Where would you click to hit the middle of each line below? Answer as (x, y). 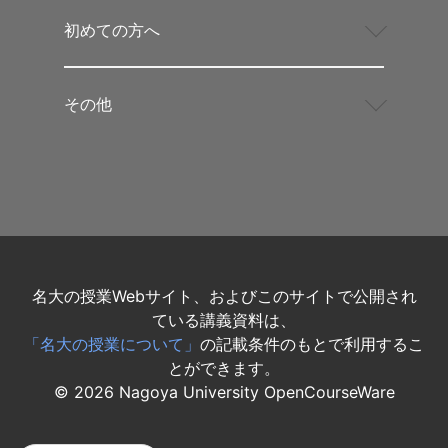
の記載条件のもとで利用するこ (312, 344)
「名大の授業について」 (112, 344)
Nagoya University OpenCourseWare (254, 392)
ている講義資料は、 (224, 320)
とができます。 (224, 368)
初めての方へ (112, 30)
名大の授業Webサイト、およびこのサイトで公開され (224, 296)
